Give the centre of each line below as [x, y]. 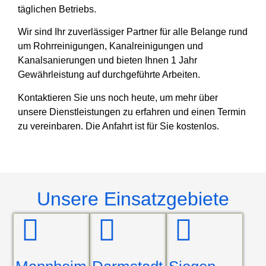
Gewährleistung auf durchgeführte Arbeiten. [109, 75]
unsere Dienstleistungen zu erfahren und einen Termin [132, 112]
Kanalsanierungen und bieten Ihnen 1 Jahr [108, 61]
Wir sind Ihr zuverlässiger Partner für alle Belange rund [133, 32]
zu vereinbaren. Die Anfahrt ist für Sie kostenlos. [120, 126]
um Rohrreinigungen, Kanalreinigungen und [111, 46]
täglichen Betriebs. [57, 9]
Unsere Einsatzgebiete [133, 199]
